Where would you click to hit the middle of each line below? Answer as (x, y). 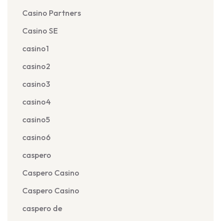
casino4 (37, 102)
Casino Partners (52, 13)
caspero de (42, 208)
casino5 (36, 119)
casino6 (37, 137)
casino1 (36, 48)
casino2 (36, 66)
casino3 (36, 84)
